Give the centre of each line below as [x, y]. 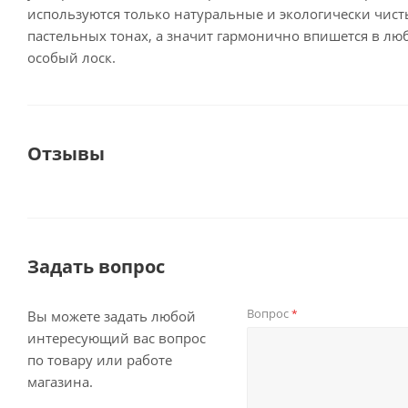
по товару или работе [100, 360]
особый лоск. [71, 57]
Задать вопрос [96, 266]
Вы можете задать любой [112, 316]
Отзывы [66, 153]
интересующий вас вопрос [117, 338]
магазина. [60, 382]
